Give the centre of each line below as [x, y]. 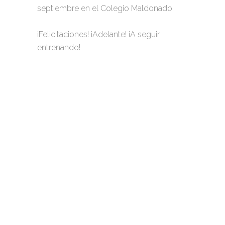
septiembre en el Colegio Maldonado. [105, 8]
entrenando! [59, 47]
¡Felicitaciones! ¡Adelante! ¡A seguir [98, 34]
